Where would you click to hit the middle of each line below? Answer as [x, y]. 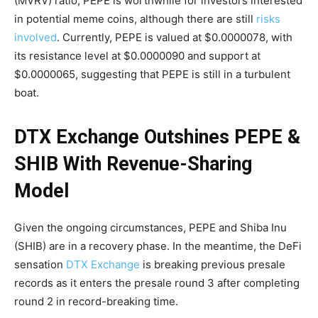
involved [35, 37]
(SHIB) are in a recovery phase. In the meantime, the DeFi [158, 246]
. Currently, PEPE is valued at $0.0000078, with [175, 37]
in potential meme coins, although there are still [135, 18]
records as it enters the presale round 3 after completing [157, 283]
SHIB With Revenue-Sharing [133, 164]
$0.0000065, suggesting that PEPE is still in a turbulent [152, 74]
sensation [40, 264]
